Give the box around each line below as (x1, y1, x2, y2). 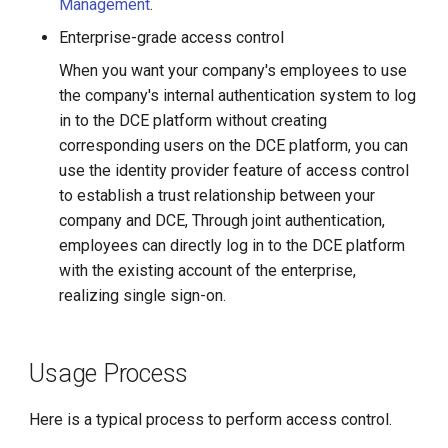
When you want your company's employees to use (59, 61, 408, 80)
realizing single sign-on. (59, 286, 227, 305)
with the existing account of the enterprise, (59, 261, 357, 280)
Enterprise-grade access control (59, 28, 285, 47)
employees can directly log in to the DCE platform (59, 236, 406, 255)
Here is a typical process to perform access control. (29, 410, 393, 429)
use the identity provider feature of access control (59, 161, 410, 180)
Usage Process (29, 359, 189, 388)
